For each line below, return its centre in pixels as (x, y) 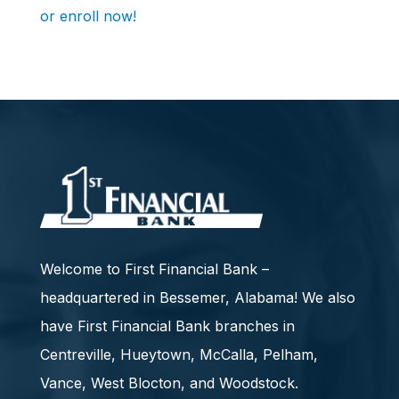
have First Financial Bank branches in (167, 326)
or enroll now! (88, 16)
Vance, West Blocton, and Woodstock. (169, 383)
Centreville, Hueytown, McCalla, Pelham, (179, 355)
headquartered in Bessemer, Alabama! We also (197, 298)
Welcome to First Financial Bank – (154, 269)
